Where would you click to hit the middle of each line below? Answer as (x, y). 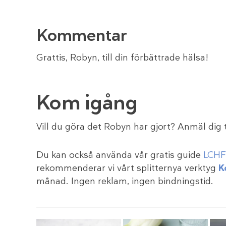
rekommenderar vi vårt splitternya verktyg (127, 168)
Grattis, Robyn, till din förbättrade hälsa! (122, 57)
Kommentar (82, 36)
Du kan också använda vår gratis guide (120, 155)
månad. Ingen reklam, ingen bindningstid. (125, 181)
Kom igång (87, 102)
